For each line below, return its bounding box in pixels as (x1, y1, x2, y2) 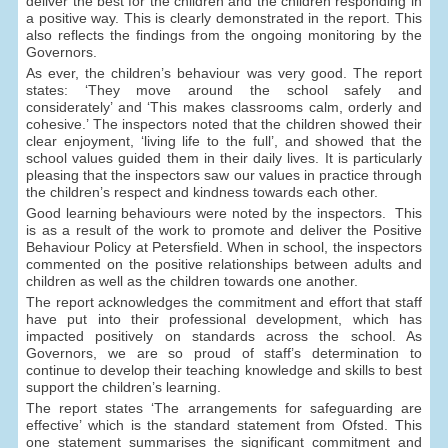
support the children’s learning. (26, 379, 222, 396)
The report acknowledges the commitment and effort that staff (26, 294, 422, 311)
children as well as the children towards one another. (26, 273, 359, 290)
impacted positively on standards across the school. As (26, 328, 422, 345)
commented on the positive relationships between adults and (26, 256, 422, 273)
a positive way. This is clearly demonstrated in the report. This (26, 10, 422, 27)
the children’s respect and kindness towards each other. (26, 184, 379, 201)
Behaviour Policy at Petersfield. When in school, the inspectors (26, 239, 422, 256)
